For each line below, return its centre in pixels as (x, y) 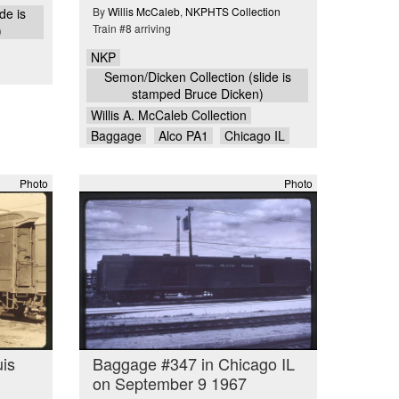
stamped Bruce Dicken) (197, 94)
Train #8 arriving (131, 28)
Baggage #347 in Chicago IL (193, 364)
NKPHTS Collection (232, 11)
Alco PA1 (183, 136)
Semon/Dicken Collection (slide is (197, 77)
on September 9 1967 (169, 383)
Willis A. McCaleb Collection (169, 114)
